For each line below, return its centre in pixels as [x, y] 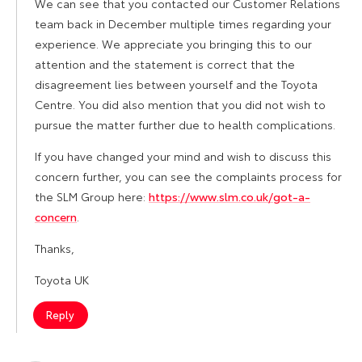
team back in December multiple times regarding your [183, 23]
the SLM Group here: [92, 196]
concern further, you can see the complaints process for [188, 176]
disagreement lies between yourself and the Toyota [176, 84]
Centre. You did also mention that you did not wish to [180, 104]
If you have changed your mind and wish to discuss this [183, 156]
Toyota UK [62, 279]
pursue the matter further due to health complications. [185, 124]
